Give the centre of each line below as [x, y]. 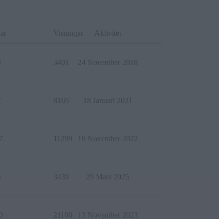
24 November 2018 [108, 62]
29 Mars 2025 [108, 176]
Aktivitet [108, 33]
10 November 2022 [108, 138]
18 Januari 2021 [108, 100]
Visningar [68, 33]
